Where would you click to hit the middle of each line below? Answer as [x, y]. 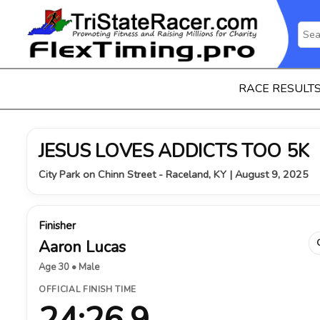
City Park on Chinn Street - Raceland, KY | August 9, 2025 [174, 174]
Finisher [57, 226]
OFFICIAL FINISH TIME [87, 289]
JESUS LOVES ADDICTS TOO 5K [174, 151]
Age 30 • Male [69, 267]
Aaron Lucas [82, 247]
